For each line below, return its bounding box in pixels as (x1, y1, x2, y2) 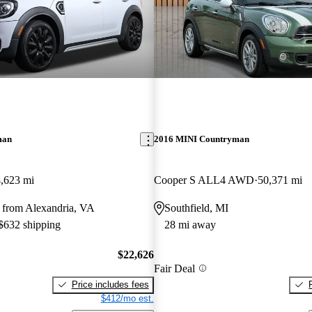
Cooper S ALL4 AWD (153, 174, 254, 187)
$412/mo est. (100, 292, 154, 304)
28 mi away (164, 219, 216, 231)
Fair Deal (153, 262, 195, 274)
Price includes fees (71, 279, 149, 290)
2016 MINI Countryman (153, 134, 249, 145)
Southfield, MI (164, 202, 228, 214)
